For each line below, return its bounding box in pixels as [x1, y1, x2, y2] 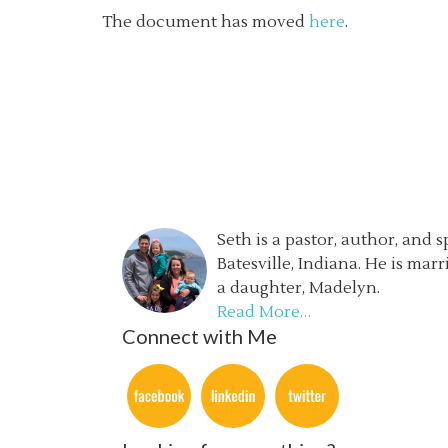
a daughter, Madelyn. [217, 278, 380, 298]
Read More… [217, 302, 311, 322]
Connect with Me [122, 324, 277, 348]
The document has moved [102, 12, 309, 32]
